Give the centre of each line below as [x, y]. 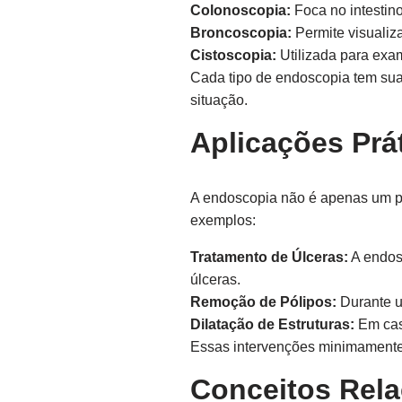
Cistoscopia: [233, 55]
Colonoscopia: [240, 10]
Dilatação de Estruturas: [272, 324]
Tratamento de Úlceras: [269, 257]
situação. [219, 100]
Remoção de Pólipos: [263, 302]
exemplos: [223, 220]
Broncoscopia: [241, 33]
